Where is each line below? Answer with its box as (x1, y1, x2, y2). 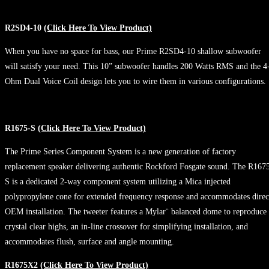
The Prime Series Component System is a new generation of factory (5, 147, 236, 156)
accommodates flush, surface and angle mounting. (5, 237, 174, 246)
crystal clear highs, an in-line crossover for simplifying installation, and (5, 222, 248, 231)
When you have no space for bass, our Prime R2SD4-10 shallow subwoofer (5, 46, 261, 56)
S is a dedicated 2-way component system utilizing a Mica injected (5, 177, 231, 186)
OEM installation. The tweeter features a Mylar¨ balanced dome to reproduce (5, 207, 267, 216)
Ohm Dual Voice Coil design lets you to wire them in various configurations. (5, 76, 266, 86)
